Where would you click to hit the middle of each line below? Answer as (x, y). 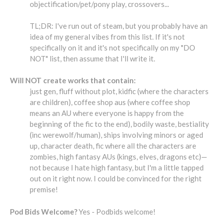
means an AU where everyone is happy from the (107, 113)
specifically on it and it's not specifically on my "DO (112, 47)
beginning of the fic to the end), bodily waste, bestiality (119, 124)
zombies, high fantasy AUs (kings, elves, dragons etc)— (118, 157)
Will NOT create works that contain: (73, 81)
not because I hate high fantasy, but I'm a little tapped (117, 168)
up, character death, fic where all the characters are (113, 146)
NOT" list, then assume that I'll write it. (92, 58)
